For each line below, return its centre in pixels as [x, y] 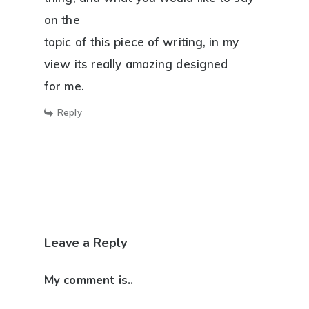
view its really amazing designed [136, 64]
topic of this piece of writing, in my [141, 42]
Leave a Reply [86, 243]
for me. [64, 86]
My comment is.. [89, 281]
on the [62, 20]
